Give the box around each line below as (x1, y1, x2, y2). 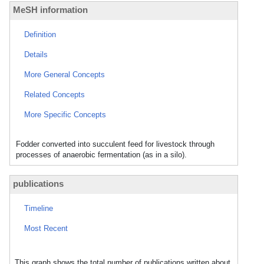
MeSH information (13, 5, 88, 15)
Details (24, 50, 48, 59)
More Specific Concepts (24, 110, 106, 119)
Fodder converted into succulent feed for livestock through (16, 140, 214, 148)
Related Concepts (24, 90, 85, 99)
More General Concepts (24, 70, 105, 79)
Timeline (24, 204, 53, 213)
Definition (24, 30, 56, 39)
